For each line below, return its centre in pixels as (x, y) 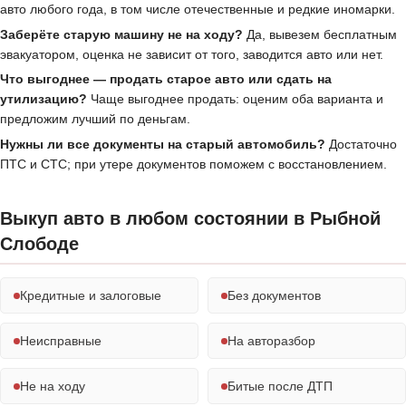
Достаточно (361, 145)
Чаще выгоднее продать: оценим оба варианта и (235, 99)
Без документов (274, 296)
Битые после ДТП (280, 387)
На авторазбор (271, 341)
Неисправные (61, 341)
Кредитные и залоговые (91, 296)
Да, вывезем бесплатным (320, 34)
